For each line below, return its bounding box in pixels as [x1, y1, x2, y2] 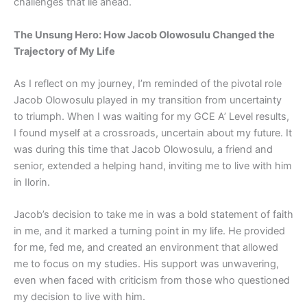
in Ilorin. [14, 176, 50, 189]
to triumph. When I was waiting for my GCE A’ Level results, [14, 110, 289, 123]
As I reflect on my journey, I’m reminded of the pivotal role [14, 77, 282, 90]
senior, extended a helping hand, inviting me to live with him [14, 160, 292, 173]
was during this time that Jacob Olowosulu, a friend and [14, 143, 273, 156]
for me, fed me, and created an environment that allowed [14, 241, 278, 254]
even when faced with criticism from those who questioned [14, 274, 290, 287]
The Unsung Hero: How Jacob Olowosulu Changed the [14, 28, 275, 41]
